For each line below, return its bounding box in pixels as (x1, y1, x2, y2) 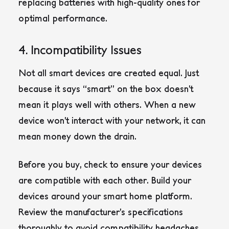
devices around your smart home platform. (18, 191, 192, 202)
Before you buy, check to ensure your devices (18, 159, 202, 170)
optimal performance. (18, 13, 107, 24)
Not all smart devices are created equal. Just (18, 67, 199, 79)
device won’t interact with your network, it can (18, 115, 205, 126)
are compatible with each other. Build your (18, 175, 191, 186)
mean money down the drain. (18, 131, 136, 142)
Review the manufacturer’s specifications (18, 207, 183, 218)
